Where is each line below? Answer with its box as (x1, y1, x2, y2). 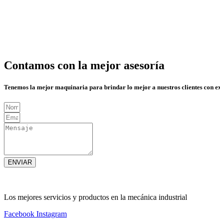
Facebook (4, 209, 34, 218)
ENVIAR (8, 158, 32, 166)
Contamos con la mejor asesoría (4, 59, 165, 72)
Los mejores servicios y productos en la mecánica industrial (4, 192, 189, 201)
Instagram (36, 209, 67, 218)
